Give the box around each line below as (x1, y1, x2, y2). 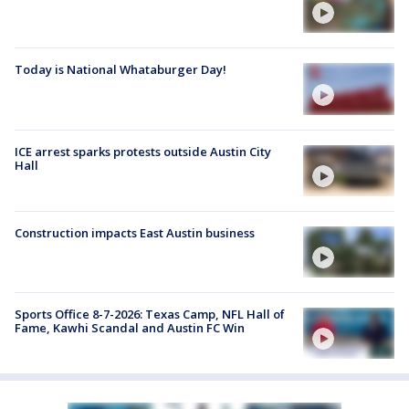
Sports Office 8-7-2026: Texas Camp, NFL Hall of (15, 306, 285, 323)
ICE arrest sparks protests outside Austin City (15, 142, 271, 160)
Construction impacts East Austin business (15, 224, 255, 241)
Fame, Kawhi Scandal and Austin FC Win (15, 320, 245, 337)
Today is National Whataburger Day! (15, 61, 226, 79)
